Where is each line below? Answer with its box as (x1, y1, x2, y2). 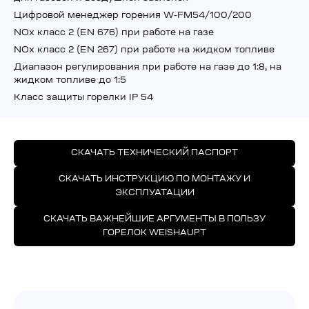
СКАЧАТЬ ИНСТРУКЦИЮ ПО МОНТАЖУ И (59, 175, 250, 183)
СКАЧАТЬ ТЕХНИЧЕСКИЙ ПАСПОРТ (71, 148, 238, 157)
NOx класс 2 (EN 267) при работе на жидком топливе (14, 45, 275, 54)
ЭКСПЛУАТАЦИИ (114, 188, 195, 197)
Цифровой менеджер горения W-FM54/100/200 (14, 10, 252, 20)
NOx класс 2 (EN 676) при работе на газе (14, 28, 214, 37)
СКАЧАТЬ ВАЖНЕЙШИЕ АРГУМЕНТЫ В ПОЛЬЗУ (43, 215, 266, 223)
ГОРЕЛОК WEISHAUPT (103, 228, 206, 237)
